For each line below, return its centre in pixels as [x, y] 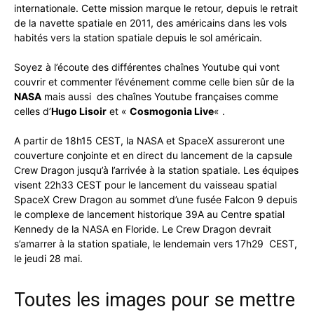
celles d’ [33, 111]
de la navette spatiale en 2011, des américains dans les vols [150, 22]
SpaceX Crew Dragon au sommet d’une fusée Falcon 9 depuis [156, 199]
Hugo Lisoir [79, 111]
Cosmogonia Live [172, 111]
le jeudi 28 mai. [48, 258]
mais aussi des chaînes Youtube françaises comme [160, 96]
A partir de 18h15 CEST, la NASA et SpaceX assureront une [149, 140]
